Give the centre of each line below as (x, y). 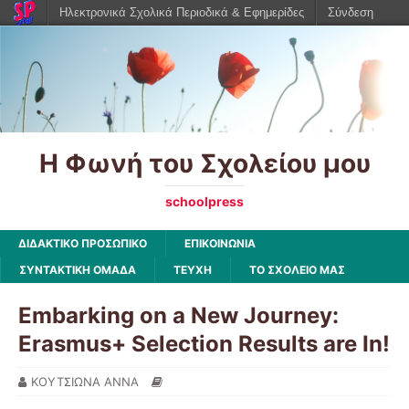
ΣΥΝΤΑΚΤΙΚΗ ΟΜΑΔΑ (78, 269)
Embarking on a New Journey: (178, 315)
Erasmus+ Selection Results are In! (204, 343)
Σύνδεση (351, 12)
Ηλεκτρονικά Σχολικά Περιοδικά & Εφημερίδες (182, 12)
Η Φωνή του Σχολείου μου (204, 163)
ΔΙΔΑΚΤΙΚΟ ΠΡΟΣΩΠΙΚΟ (83, 243)
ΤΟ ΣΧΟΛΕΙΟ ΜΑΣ (297, 269)
